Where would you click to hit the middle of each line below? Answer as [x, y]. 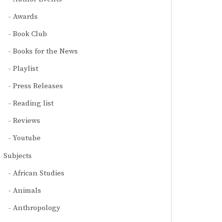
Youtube [27, 138]
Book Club [30, 34]
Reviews [27, 120]
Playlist [26, 68]
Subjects [18, 156]
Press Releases [38, 86]
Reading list [33, 103]
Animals [27, 190]
